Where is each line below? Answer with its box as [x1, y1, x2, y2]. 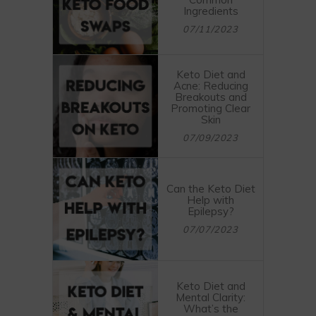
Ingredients [183, 4, 238, 18]
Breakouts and [174, 90, 247, 104]
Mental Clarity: [176, 290, 245, 304]
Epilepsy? [187, 204, 234, 218]
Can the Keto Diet [166, 181, 255, 195]
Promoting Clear [171, 101, 250, 115]
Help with [187, 193, 234, 207]
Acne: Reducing [173, 78, 248, 92]
